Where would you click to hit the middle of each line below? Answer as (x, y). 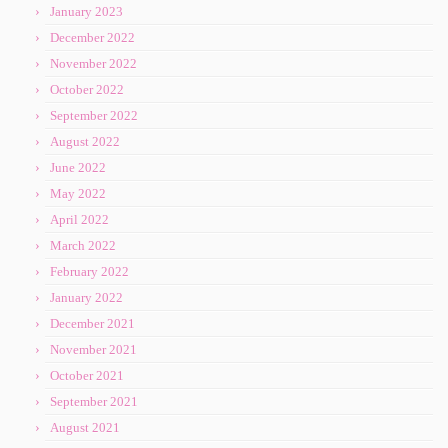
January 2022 (86, 298)
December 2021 (92, 324)
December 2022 (92, 38)
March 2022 (83, 246)
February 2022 (89, 272)
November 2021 (93, 350)
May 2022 (78, 194)
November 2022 (93, 64)
